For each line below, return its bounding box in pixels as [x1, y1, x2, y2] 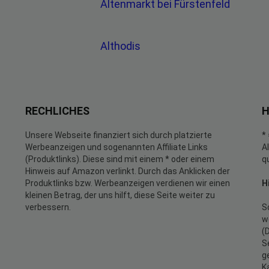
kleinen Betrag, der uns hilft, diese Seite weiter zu [25, 190, 215, 200]
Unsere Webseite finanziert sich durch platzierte [25, 130, 212, 140]
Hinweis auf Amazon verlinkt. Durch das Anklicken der [25, 166, 230, 176]
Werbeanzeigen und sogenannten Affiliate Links [25, 142, 208, 152]
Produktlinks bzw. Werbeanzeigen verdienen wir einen [25, 178, 230, 188]
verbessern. [25, 202, 71, 212]
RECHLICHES [25, 104, 89, 117]
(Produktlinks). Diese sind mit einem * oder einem [25, 154, 214, 164]
